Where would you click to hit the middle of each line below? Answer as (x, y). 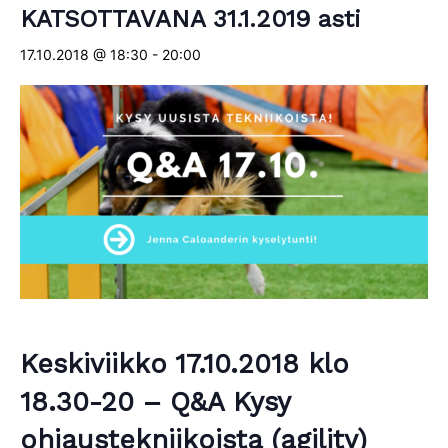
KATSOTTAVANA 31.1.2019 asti (190, 19)
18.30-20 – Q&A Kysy (155, 401)
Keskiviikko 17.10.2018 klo (184, 363)
